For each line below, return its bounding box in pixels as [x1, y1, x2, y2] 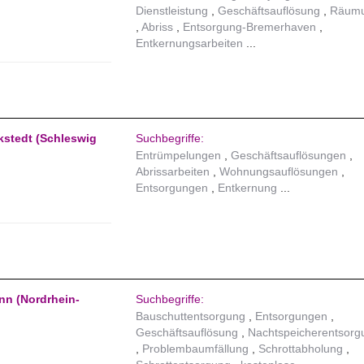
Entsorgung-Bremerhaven [183, 20, 317, 34]
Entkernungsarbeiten [136, 37, 244, 50]
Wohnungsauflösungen [219, 165, 339, 179]
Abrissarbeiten [136, 165, 210, 179]
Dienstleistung [136, 4, 209, 18]
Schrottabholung [258, 342, 344, 356]
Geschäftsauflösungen [231, 149, 347, 162]
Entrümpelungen [136, 149, 222, 162]
